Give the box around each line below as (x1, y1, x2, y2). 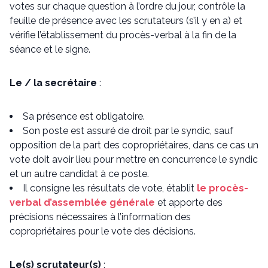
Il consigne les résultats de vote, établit (23, 182, 197, 194)
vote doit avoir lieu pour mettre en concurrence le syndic (10, 154, 258, 165)
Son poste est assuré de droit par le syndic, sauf (23, 125, 233, 136)
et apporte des (155, 197, 223, 208)
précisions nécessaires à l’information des (10, 211, 191, 223)
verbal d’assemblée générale (10, 197, 155, 208)
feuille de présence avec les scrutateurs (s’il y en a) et (10, 15, 242, 26)
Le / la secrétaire (10, 77, 97, 89)
